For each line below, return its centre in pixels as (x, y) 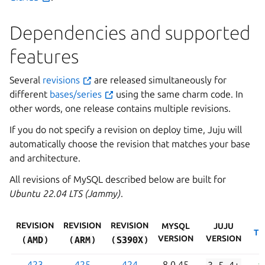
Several (26, 80)
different (30, 94)
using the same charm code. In (178, 94)
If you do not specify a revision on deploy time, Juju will (126, 130)
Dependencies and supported (130, 33)
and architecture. (45, 158)
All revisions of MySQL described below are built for (118, 179)
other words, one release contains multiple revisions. (120, 108)
